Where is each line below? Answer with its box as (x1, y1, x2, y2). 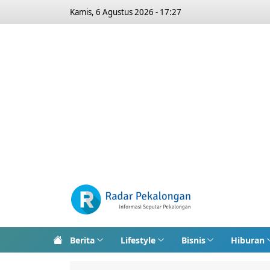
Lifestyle (120, 234, 155, 246)
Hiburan (231, 234, 265, 246)
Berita (70, 234, 95, 246)
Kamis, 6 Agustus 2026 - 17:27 (70, 7, 181, 17)
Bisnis (181, 234, 206, 246)
